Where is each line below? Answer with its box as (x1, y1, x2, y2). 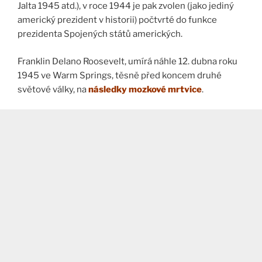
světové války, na (18, 84, 88, 95)
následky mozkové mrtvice (88, 84, 202, 95)
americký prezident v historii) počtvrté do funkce (18, 15, 217, 26)
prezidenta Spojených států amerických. (18, 29, 182, 40)
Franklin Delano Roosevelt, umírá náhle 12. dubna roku (18, 56, 237, 67)
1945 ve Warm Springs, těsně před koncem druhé (18, 70, 222, 81)
